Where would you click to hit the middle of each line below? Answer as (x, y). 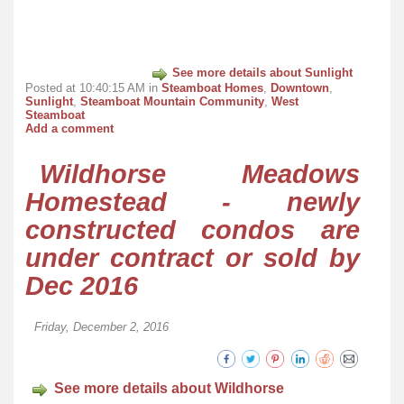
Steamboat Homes (212, 87)
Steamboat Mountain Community (172, 101)
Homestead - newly (193, 202)
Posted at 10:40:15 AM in (93, 87)
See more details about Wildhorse (169, 389)
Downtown (300, 87)
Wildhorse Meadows (199, 174)
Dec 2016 (82, 286)
